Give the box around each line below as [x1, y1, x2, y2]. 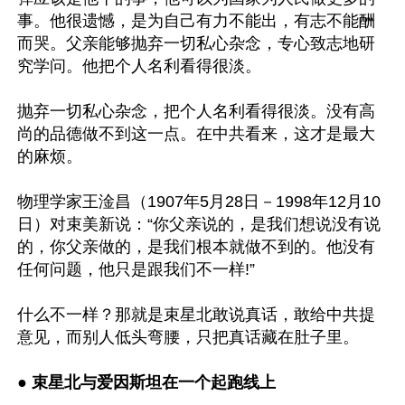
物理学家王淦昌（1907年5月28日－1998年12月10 [17, 192, 381, 211]
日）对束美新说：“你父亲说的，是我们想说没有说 [17, 214, 381, 233]
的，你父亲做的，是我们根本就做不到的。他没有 [17, 237, 375, 256]
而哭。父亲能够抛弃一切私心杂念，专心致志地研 [17, 33, 375, 52]
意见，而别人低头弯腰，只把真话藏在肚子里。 [17, 327, 359, 346]
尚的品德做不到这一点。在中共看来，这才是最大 [17, 124, 375, 143]
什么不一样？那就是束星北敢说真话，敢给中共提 [17, 305, 375, 324]
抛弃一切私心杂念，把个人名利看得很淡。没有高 [17, 101, 375, 120]
